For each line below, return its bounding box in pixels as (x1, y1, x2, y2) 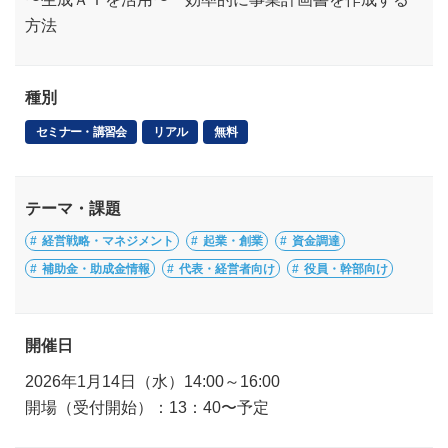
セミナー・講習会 (36, 126, 127, 139)
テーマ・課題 (25, 200, 121, 217)
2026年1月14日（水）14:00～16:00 (25, 373, 280, 390)
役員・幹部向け (304, 262, 388, 275)
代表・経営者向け (179, 262, 275, 275)
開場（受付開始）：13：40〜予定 (25, 399, 269, 416)
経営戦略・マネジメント (42, 235, 174, 248)
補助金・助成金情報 (42, 262, 150, 275)
